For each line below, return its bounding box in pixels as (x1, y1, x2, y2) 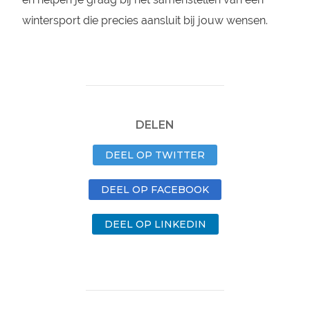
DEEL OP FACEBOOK (101, 183, 209, 196)
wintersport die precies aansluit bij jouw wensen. (21, 14, 268, 27)
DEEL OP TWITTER (105, 149, 205, 161)
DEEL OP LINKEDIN (104, 218, 206, 230)
